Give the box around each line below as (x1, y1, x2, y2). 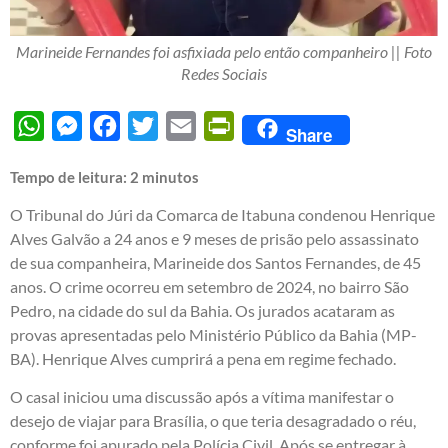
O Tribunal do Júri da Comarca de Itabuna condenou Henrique (10, 204, 435, 224)
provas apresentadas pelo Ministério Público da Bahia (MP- (10, 324, 417, 344)
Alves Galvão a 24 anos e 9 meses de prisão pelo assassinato (10, 228, 419, 248)
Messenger (82, 115, 158, 135)
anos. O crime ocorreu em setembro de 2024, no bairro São (10, 276, 409, 296)
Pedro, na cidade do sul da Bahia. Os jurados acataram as (10, 300, 395, 320)
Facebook (120, 115, 187, 135)
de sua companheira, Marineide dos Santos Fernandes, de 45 (10, 252, 421, 272)
